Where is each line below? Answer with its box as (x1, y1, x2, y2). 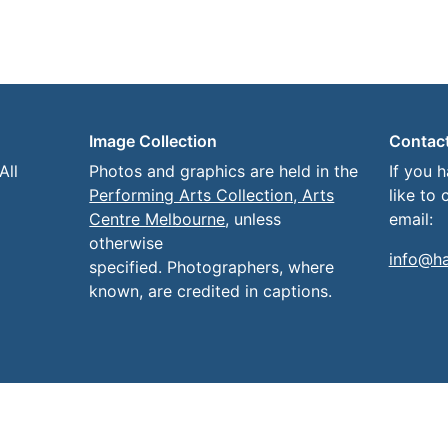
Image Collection (89, 131, 218, 152)
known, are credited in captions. (89, 281, 333, 302)
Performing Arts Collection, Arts (89, 185, 335, 206)
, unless (225, 209, 282, 230)
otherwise (89, 233, 164, 254)
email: (388, 209, 433, 230)
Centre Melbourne (89, 209, 226, 230)
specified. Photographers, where (89, 257, 335, 278)
